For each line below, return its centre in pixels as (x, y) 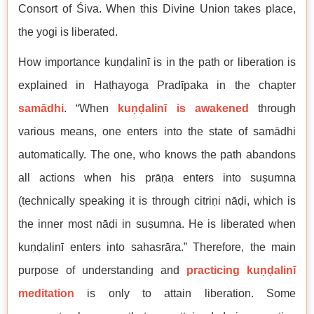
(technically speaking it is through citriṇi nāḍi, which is (157, 201)
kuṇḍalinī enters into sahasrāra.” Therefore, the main (157, 247)
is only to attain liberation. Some (185, 294)
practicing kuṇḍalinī (241, 271)
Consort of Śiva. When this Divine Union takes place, (157, 9)
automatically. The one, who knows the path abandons (157, 155)
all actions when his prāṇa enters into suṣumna (157, 178)
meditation (46, 294)
